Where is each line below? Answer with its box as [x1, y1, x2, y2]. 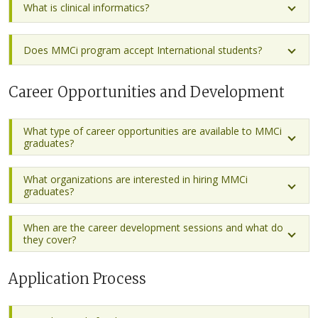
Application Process [9, 270, 146, 287]
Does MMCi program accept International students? [23, 43, 262, 57]
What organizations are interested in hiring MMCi [23, 172, 248, 186]
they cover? [23, 233, 76, 246]
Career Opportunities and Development [9, 83, 285, 101]
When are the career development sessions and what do [23, 221, 283, 234]
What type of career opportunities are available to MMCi [23, 124, 282, 138]
